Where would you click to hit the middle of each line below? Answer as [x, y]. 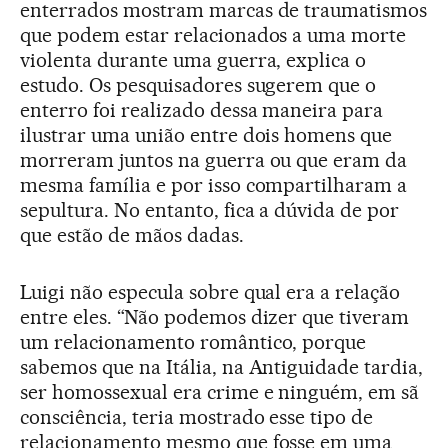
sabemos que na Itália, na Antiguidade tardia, [222, 367]
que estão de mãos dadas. [132, 235]
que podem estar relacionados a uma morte [213, 35]
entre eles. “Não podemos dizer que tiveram [215, 317]
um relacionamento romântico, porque [193, 342]
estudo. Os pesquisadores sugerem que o [198, 85]
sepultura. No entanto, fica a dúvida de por [210, 210]
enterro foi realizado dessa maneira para [202, 110]
